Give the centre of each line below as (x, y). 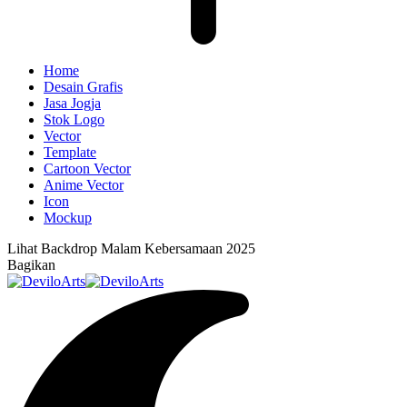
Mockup (68, 218)
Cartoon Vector (87, 169)
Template (70, 152)
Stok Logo (74, 119)
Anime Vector (84, 185)
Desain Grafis (83, 87)
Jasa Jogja (72, 103)
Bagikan (31, 265)
